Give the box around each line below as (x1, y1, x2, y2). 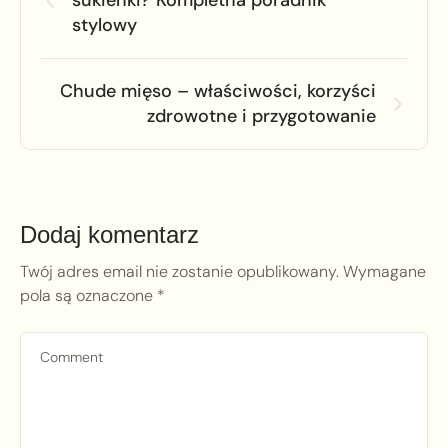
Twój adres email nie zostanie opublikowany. (20, 261, 339, 283)
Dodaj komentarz (20, 221, 199, 249)
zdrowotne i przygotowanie (147, 104, 376, 129)
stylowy (72, 13, 137, 38)
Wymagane (343, 261, 426, 283)
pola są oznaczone (20, 285, 157, 307)
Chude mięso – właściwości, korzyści (60, 79, 376, 104)
